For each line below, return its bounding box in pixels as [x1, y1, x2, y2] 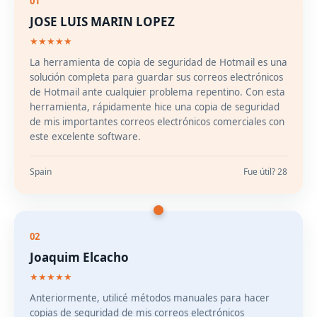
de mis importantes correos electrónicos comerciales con [30, 115, 284, 128]
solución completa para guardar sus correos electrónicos [30, 71, 283, 83]
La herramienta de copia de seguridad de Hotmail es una [30, 56, 287, 69]
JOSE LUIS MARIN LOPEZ [30, 13, 175, 30]
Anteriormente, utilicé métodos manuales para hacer [30, 292, 270, 304]
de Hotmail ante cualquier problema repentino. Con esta [30, 86, 285, 98]
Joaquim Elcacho [30, 249, 129, 265]
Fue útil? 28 [243, 166, 287, 178]
